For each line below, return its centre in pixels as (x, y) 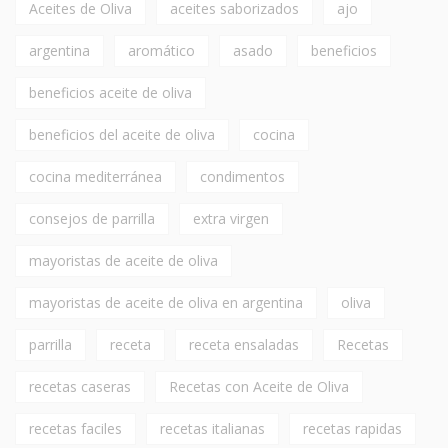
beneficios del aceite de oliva (122, 134)
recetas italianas (212, 428)
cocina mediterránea (95, 176)
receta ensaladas (244, 344)
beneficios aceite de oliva (110, 92)
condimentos (242, 176)
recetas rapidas (352, 428)
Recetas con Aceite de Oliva (259, 386)
